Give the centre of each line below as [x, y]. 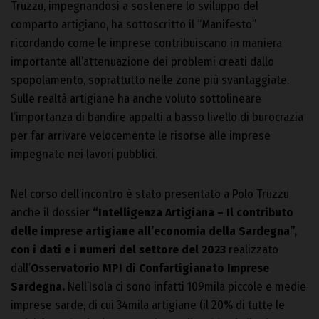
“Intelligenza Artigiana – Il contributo [193, 212]
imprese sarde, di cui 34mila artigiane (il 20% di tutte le [148, 305]
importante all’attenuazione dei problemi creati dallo [142, 61]
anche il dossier [52, 212]
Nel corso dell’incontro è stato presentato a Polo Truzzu [150, 194]
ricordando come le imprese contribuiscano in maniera [146, 43]
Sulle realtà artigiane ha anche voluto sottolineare [136, 98]
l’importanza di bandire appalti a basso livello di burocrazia [157, 117]
